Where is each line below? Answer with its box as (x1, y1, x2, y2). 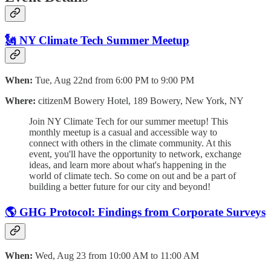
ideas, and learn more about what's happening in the (29, 159, 226, 170)
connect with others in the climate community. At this (29, 137, 231, 148)
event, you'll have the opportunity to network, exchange (29, 148, 241, 159)
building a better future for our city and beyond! (29, 181, 211, 192)
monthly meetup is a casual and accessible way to (29, 126, 217, 137)
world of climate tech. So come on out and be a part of (29, 170, 236, 181)
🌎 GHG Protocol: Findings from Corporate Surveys (5, 205, 266, 218)
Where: (5, 95, 38, 106)
